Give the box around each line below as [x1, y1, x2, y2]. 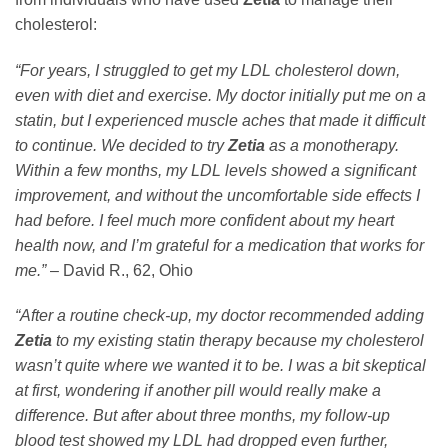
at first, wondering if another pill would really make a [15, 382, 381, 400]
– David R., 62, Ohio [46, 261, 193, 279]
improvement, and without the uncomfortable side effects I [15, 186, 420, 204]
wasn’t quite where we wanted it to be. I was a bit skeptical [15, 357, 426, 375]
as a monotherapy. [265, 136, 399, 154]
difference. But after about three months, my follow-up [15, 407, 390, 425]
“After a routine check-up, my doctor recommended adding [15, 307, 424, 325]
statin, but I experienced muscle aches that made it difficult [15, 111, 425, 129]
